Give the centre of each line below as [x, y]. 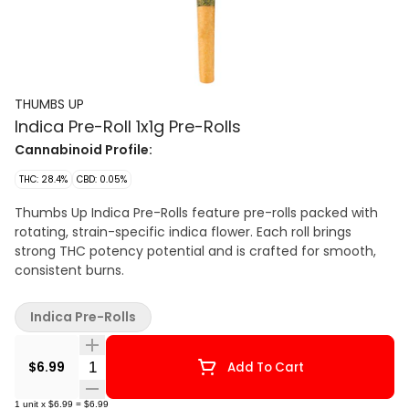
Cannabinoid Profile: [84, 150]
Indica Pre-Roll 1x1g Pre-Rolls [128, 126]
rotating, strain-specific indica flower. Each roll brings [183, 232]
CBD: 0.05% [102, 179]
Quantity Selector [141, 366]
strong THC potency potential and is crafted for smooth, [195, 251]
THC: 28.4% [43, 179]
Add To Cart [266, 367]
